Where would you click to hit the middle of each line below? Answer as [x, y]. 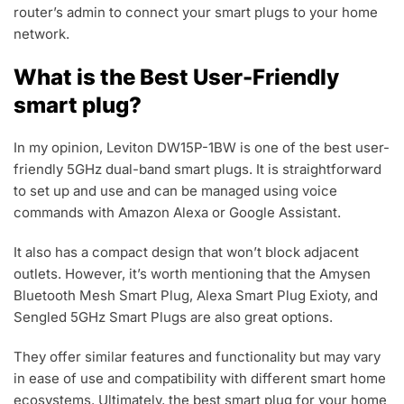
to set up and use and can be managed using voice [175, 191]
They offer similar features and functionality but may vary [197, 357]
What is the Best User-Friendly [176, 78]
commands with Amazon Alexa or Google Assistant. [177, 213]
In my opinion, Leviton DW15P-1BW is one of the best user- [202, 148]
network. [41, 34]
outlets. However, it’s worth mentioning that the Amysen [192, 274]
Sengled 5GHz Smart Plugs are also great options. [173, 317]
